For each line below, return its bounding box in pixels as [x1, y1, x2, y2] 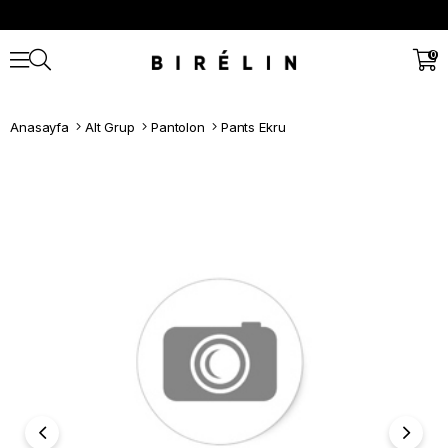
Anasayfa [10, 119, 70, 135]
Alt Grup [84, 119, 135, 135]
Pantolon [150, 119, 205, 135]
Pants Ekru [220, 119, 286, 135]
